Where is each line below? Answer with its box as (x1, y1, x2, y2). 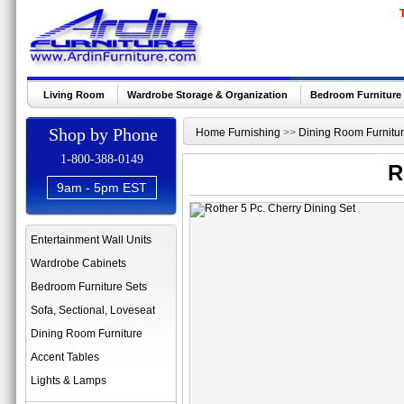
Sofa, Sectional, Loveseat (31, 304, 155, 317)
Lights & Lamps (31, 374, 106, 387)
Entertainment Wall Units (31, 234, 151, 246)
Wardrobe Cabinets (31, 257, 126, 270)
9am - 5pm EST (57, 180, 147, 195)
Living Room (43, 89, 105, 100)
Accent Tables (31, 351, 99, 363)
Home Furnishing (196, 126, 280, 139)
